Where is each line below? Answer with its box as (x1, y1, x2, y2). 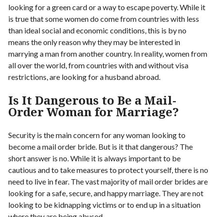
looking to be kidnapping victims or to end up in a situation (8, 200, 201, 209)
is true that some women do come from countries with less (8, 14, 199, 23)
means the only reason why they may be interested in (8, 37, 180, 46)
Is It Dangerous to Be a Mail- (8, 92, 176, 108)
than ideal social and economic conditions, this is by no (8, 26, 186, 35)
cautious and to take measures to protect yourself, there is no (8, 165, 208, 174)
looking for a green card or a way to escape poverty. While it (8, 2, 205, 12)
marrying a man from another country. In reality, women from (8, 49, 207, 58)
